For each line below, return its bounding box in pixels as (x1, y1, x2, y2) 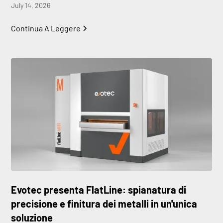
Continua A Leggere (11, 23, 81, 33)
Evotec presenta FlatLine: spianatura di (11, 184, 187, 196)
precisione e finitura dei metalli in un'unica (11, 198, 198, 210)
